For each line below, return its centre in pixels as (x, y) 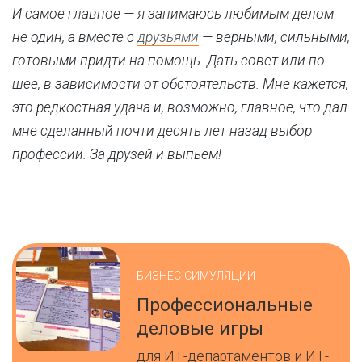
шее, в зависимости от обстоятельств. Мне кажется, (180, 84)
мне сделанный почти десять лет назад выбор (162, 131)
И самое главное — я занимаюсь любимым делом (173, 14)
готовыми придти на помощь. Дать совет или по (168, 61)
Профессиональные (225, 305)
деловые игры (200, 328)
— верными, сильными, (274, 37)
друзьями (168, 37)
